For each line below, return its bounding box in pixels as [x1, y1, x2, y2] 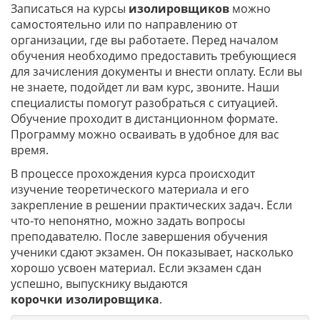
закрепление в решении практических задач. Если [11, 197, 292, 213]
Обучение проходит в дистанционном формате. [11, 111, 278, 126]
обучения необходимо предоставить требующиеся [11, 48, 296, 64]
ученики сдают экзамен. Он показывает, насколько [11, 244, 294, 260]
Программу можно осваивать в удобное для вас [11, 126, 279, 142]
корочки [11, 291, 66, 307]
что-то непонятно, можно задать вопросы [11, 213, 245, 229]
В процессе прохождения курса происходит [11, 166, 255, 181]
